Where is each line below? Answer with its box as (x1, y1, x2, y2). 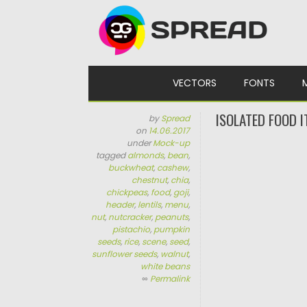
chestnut (132, 174, 168, 186)
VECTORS (172, 76, 217, 90)
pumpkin (153, 223, 191, 235)
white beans (140, 260, 191, 272)
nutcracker (108, 211, 152, 223)
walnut (160, 248, 189, 260)
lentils (138, 199, 162, 210)
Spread (161, 112, 191, 124)
